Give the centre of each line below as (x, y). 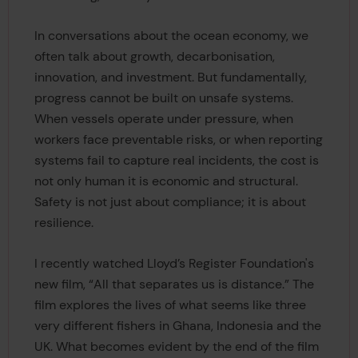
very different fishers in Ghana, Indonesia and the (177, 325)
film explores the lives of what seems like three (170, 304)
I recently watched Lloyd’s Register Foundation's (174, 263)
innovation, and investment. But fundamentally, (170, 78)
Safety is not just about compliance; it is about (170, 202)
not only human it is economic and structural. (166, 181)
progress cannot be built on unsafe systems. (163, 98)
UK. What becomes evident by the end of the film (176, 346)
